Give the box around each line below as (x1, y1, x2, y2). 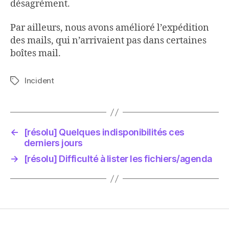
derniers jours (24, 138, 83, 148)
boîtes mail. (10, 48, 61, 59)
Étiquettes (10, 76, 48, 86)
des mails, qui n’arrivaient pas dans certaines (10, 35, 207, 47)
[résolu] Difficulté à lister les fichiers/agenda (24, 153, 212, 164)
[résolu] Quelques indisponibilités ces (24, 127, 185, 138)
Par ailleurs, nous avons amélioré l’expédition (10, 22, 209, 34)
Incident (25, 76, 54, 85)
